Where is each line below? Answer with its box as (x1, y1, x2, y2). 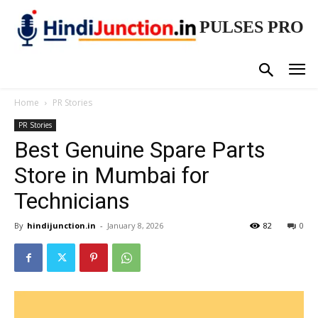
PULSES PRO (199, 17, 304, 36)
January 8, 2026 (107, 220, 163, 231)
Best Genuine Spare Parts (14, 136, 265, 164)
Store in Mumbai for (14, 162, 209, 190)
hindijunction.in (27, 220, 96, 231)
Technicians (14, 187, 130, 215)
